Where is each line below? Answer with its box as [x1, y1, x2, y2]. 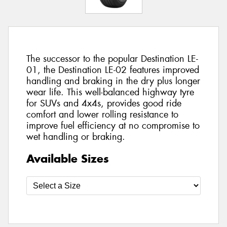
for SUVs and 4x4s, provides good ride [26, 97, 181, 110]
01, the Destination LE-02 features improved [26, 64, 199, 77]
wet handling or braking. [26, 131, 125, 143]
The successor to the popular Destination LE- [26, 53, 198, 65]
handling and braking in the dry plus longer [26, 75, 200, 88]
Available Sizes [26, 151, 109, 166]
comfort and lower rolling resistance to [26, 108, 178, 121]
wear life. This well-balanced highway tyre [26, 86, 194, 99]
